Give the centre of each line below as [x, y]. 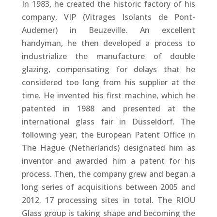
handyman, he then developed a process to [108, 43]
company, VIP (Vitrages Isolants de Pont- [108, 17]
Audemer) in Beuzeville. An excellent [108, 30]
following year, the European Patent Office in [108, 135]
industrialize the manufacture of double [108, 56]
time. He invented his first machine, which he [108, 96]
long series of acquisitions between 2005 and [108, 187]
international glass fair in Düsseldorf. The [108, 122]
